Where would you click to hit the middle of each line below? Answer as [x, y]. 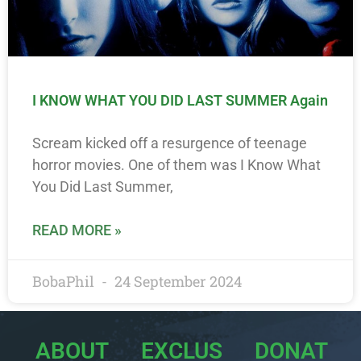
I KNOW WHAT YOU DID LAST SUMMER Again [180, 100]
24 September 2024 [176, 281]
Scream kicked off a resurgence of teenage [170, 143]
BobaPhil [65, 281]
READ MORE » [77, 230]
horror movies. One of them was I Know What [176, 165]
